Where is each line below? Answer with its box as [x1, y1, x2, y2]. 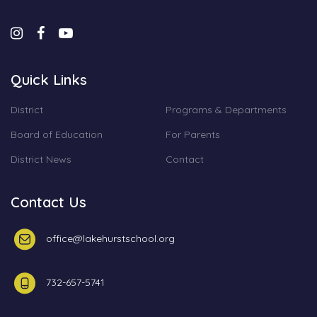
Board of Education [11, 127, 103, 141]
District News [11, 152, 71, 166]
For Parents [166, 127, 220, 141]
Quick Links [11, 70, 87, 88]
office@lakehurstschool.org [46, 232, 175, 246]
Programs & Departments [166, 103, 287, 116]
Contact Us [11, 192, 86, 211]
